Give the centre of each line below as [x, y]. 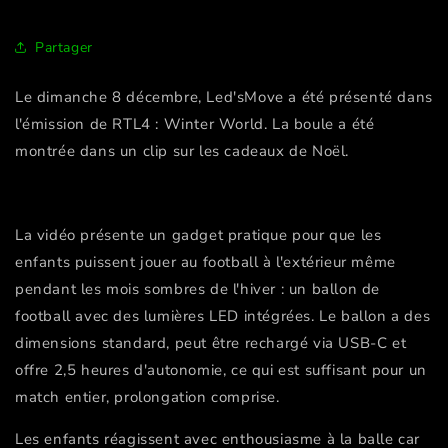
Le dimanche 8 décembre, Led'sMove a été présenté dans [224, 97]
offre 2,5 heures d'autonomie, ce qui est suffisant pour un [221, 370]
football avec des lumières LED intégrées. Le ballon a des [223, 316]
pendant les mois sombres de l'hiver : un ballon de [198, 289]
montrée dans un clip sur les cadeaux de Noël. [184, 151]
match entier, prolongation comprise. [147, 397]
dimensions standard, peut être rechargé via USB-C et [211, 343]
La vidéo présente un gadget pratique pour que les [198, 235]
